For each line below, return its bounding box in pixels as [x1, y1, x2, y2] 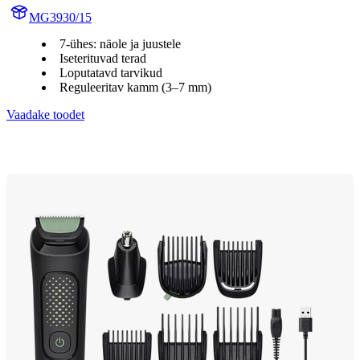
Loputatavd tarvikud [59, 65, 162, 80]
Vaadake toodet [6, 107, 84, 121]
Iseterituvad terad [59, 51, 146, 65]
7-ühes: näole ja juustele [59, 36, 181, 51]
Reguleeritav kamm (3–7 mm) [59, 80, 211, 94]
